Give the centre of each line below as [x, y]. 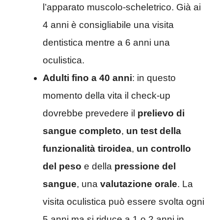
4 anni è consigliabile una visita [108, 25]
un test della [154, 131]
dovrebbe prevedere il [90, 113]
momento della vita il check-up [107, 95]
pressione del [145, 166]
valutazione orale [139, 184]
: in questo [154, 78]
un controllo [164, 148]
